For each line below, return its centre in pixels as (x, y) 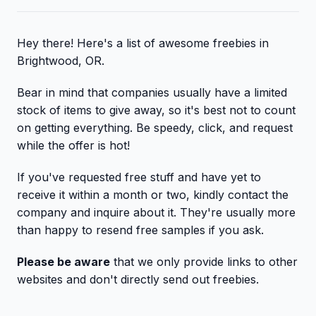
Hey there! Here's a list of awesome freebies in (143, 43)
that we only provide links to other (204, 262)
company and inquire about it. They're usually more (156, 212)
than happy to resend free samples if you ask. (140, 230)
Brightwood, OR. (61, 61)
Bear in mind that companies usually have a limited (152, 92)
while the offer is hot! (73, 145)
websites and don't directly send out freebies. (138, 279)
